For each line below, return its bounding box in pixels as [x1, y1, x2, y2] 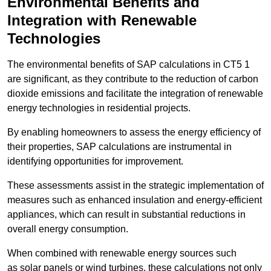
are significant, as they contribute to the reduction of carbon [7, 74, 258, 85]
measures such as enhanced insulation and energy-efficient [7, 195, 262, 206]
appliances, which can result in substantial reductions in [7, 209, 246, 220]
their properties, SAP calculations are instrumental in [7, 142, 232, 152]
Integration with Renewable [7, 12, 197, 29]
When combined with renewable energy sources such [7, 248, 237, 259]
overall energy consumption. [7, 224, 128, 235]
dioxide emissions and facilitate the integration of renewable [7, 88, 263, 99]
